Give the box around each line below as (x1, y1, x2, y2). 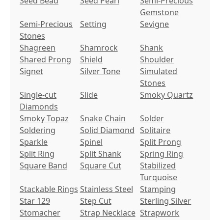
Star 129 (20, 195, 50, 207)
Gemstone (140, 7, 179, 18)
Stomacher (20, 207, 60, 219)
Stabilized (140, 160, 176, 171)
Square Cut (80, 160, 121, 171)
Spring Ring (140, 148, 184, 160)
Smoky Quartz (140, 89, 193, 101)
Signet (20, 66, 43, 77)
